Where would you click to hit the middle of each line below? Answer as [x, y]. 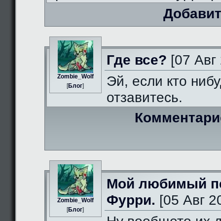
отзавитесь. [145, 97]
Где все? [137, 60]
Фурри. [131, 200]
